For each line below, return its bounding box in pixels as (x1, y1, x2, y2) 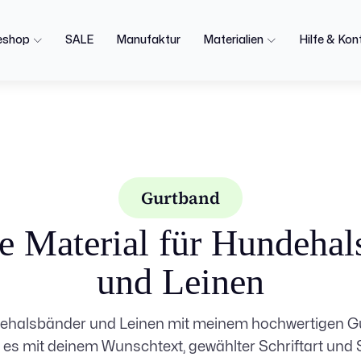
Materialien (203, 35, 264, 45)
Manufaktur (116, 35, 180, 45)
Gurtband (141, 186, 220, 210)
